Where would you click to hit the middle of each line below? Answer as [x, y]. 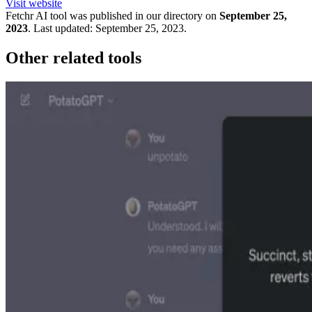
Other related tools [73, 58]
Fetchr [19, 16]
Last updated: [63, 29]
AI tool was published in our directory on [125, 16]
